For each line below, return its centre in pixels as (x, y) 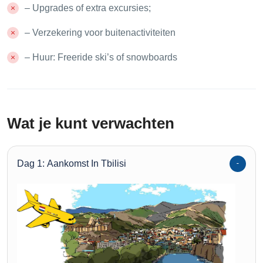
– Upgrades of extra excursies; (88, 8)
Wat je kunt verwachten (91, 124)
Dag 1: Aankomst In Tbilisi (72, 164)
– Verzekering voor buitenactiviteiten (100, 33)
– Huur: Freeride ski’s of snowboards (101, 58)
